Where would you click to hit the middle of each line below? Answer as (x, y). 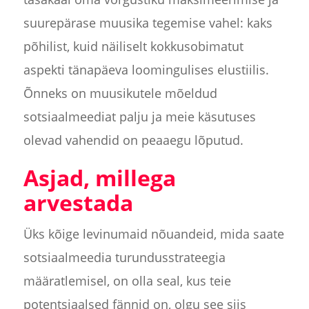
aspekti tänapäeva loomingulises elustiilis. (146, 70)
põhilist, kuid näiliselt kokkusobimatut (133, 47)
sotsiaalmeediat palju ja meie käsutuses (139, 117)
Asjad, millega (99, 178)
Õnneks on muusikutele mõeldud (120, 93)
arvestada (78, 203)
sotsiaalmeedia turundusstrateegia (124, 258)
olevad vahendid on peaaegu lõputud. (133, 140)
